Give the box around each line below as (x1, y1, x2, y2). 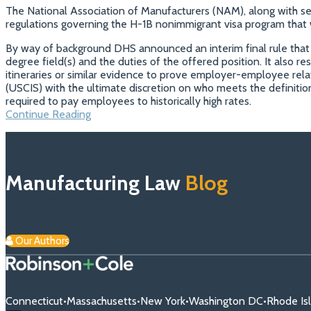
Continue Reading (6, 107, 91, 121)
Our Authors (15, 234, 69, 247)
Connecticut (6, 294, 63, 308)
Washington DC (189, 294, 263, 308)
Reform (90, 159, 126, 173)
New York (140, 294, 185, 308)
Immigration (90, 146, 146, 160)
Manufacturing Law (6, 169, 185, 196)
